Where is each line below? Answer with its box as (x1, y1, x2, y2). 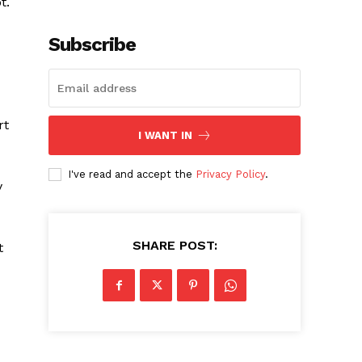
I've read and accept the (68, 168, 196, 181)
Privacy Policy (196, 168, 266, 181)
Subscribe (48, 33, 137, 57)
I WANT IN (137, 129, 192, 142)
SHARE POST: (132, 238, 217, 254)
